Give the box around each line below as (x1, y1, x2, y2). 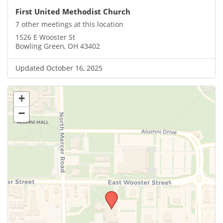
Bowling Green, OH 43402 (15, 41, 100, 51)
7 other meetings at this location (15, 19, 123, 29)
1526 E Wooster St (15, 32, 75, 42)
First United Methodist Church (15, 6, 130, 16)
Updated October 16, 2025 (15, 63, 103, 73)
